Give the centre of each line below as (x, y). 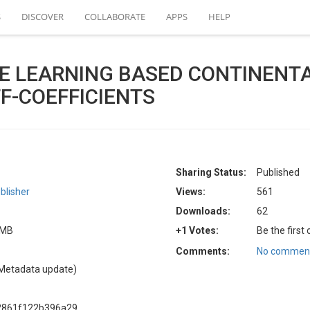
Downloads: (203, 211)
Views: (191, 192)
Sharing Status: (211, 172)
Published (278, 172)
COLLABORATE (115, 17)
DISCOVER (43, 17)
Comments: (203, 251)
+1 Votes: (197, 230)
